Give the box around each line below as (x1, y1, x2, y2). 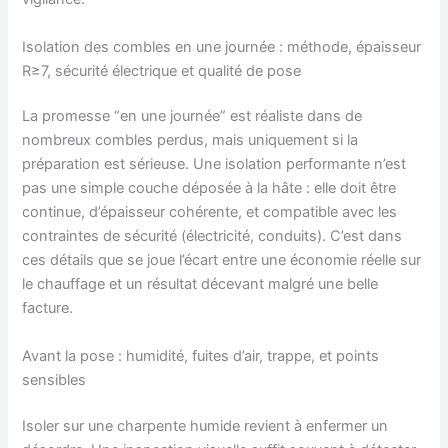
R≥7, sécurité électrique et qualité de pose (22, 61, 302, 80)
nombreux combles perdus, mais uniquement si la (22, 131, 359, 150)
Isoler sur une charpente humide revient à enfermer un (22, 416, 389, 435)
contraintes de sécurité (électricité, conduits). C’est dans (22, 227, 403, 246)
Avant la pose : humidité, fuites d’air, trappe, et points (22, 346, 380, 365)
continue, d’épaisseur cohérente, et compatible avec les (22, 203, 398, 222)
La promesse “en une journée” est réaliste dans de (22, 107, 363, 126)
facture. (22, 299, 74, 318)
